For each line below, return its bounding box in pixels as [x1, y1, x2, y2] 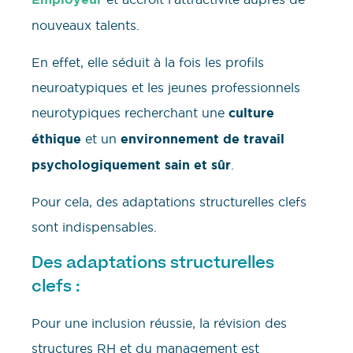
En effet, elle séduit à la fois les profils [32, 54, 264, 70]
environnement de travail [121, 130, 284, 147]
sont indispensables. [32, 219, 157, 236]
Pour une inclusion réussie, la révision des [32, 315, 287, 332]
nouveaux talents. [32, 17, 139, 34]
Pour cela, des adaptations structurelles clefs [32, 194, 307, 210]
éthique [32, 130, 81, 147]
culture [229, 104, 274, 121]
